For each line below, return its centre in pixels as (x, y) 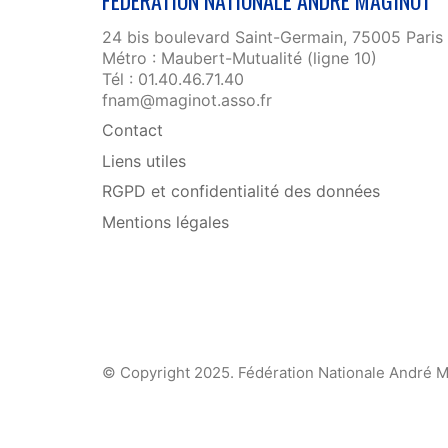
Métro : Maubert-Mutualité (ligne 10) (239, 57)
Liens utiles (144, 160)
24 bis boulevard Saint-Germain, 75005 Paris (272, 36)
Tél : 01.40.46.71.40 (173, 78)
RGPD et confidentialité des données (241, 191)
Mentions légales (165, 221)
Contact (132, 130)
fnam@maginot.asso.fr (187, 99)
